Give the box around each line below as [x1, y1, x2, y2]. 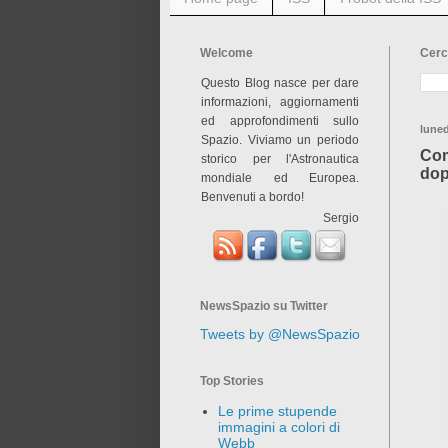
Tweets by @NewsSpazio [200, 325, 360, 342]
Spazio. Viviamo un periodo [201, 132, 359, 146]
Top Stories [200, 373, 264, 388]
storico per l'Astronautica [201, 151, 359, 165]
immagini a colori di [217, 419, 340, 436]
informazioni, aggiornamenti [201, 94, 359, 108]
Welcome [200, 45, 253, 60]
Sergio [323, 210, 359, 224]
